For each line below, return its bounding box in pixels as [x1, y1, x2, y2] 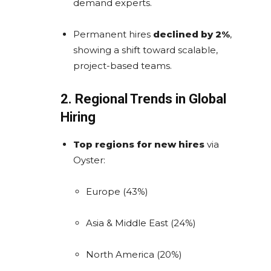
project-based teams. [73, 59, 172, 71]
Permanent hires [73, 28, 153, 40]
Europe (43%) [86, 185, 148, 197]
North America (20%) [86, 248, 182, 260]
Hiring [60, 109, 96, 125]
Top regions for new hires [73, 138, 204, 150]
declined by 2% [153, 28, 230, 40]
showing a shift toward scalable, [73, 44, 218, 56]
